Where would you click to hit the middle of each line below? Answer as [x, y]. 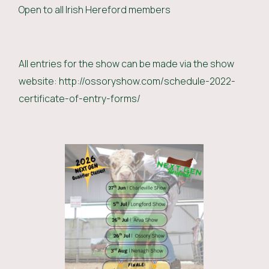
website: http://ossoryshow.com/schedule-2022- [127, 81]
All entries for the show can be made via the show [127, 64]
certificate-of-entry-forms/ [80, 99]
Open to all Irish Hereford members [95, 10]
